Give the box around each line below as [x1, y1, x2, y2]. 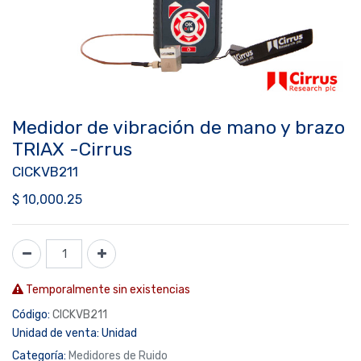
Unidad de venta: [12, 326, 99, 340]
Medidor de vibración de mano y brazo [12, 116, 345, 139]
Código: [12, 308, 50, 322]
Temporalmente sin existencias [23, 283, 190, 297]
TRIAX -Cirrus [12, 138, 132, 160]
